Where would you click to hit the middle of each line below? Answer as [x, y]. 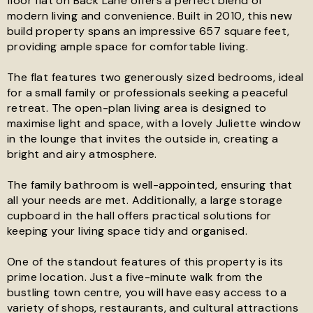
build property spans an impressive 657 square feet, [148, 31]
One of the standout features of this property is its [145, 262]
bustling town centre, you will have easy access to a [147, 292]
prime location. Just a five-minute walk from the [135, 277]
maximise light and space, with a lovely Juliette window [154, 123]
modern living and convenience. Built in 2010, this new [150, 16]
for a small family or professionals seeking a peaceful [148, 93]
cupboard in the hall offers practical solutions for [139, 216]
